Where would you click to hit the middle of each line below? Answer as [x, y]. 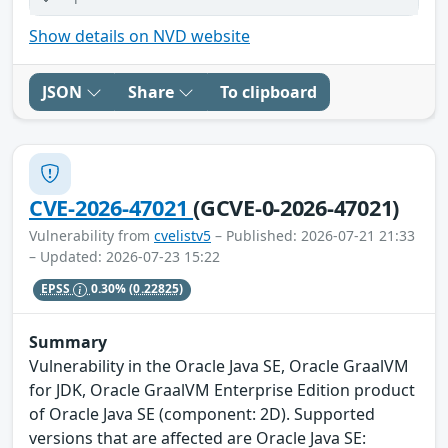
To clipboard [268, 91]
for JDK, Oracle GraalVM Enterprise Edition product [222, 390]
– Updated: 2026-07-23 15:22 [124, 256]
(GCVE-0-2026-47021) [296, 207]
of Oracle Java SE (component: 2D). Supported [202, 414]
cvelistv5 [182, 235]
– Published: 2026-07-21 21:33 [313, 235]
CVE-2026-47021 [111, 207]
